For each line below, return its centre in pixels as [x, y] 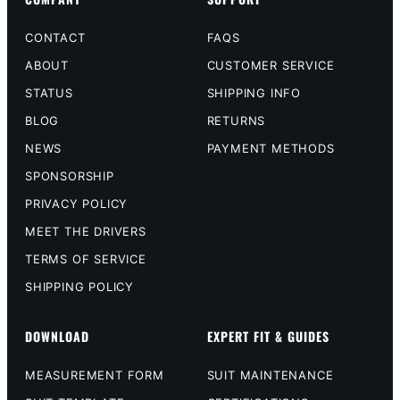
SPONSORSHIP [70, 175]
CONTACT [55, 37]
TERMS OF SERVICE [86, 258]
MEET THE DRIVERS [86, 231]
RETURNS [236, 120]
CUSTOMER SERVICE [271, 65]
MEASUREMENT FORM [95, 375]
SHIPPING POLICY [79, 286]
